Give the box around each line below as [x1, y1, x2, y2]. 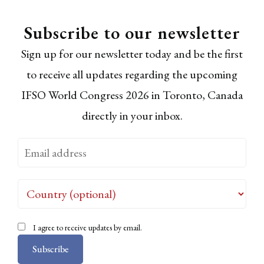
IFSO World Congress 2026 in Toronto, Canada [21, 87, 243, 103]
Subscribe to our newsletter [24, 21, 240, 45]
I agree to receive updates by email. [33, 222, 142, 233]
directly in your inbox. [81, 108, 183, 124]
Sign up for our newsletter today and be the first [21, 46, 243, 62]
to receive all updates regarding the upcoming [27, 67, 237, 82]
